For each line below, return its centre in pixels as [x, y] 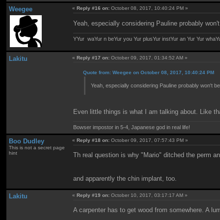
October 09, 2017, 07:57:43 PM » [149, 140]
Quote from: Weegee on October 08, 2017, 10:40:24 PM [149, 73]
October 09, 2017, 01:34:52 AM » [149, 57]
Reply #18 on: [93, 140]
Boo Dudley [26, 141]
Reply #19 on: [93, 195]
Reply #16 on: [93, 8]
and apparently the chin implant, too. [125, 179]
